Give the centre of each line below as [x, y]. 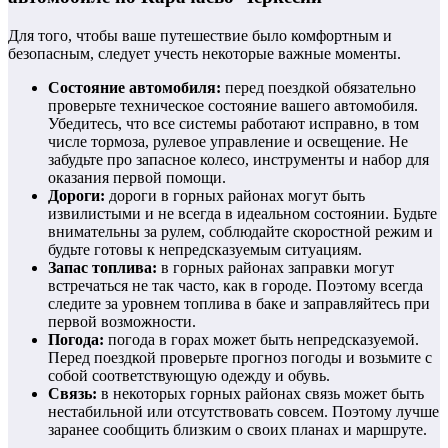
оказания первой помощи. [137, 177]
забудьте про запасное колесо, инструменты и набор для [238, 159]
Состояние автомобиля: [134, 87]
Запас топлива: [102, 267]
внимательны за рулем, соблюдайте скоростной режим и [240, 231]
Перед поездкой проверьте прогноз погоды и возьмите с [240, 357]
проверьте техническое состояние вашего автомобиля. [233, 105]
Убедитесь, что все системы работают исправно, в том [233, 123]
